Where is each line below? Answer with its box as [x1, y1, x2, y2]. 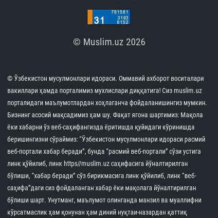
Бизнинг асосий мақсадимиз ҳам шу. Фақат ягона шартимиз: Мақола [7, 111, 203, 119]
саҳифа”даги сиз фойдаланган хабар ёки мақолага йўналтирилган [7, 184, 196, 192]
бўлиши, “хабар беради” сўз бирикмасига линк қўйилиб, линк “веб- [7, 172, 196, 180]
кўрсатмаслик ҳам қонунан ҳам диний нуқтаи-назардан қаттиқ [7, 208, 187, 217]
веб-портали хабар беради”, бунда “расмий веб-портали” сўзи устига [7, 147, 201, 156]
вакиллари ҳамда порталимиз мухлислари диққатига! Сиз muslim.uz [7, 87, 202, 95]
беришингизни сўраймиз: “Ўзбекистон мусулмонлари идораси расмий [7, 135, 205, 144]
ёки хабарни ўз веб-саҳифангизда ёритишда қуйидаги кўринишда [7, 123, 195, 131]
